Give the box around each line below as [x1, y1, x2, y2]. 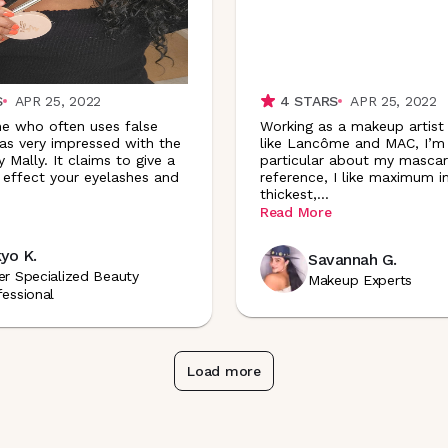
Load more [186, 363, 262, 379]
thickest [260, 185, 313, 202]
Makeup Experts [308, 272, 413, 288]
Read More [260, 204, 332, 220]
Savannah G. [308, 250, 397, 269]
